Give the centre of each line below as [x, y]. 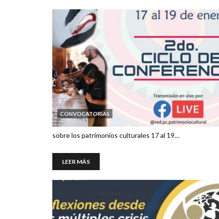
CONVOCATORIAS [85, 114]
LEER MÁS [76, 162]
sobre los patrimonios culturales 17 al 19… [116, 135]
